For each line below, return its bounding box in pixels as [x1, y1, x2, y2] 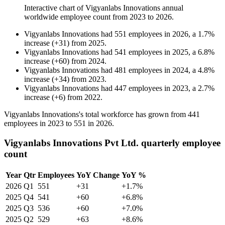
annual [160, 4, 183, 13]
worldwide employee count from [24, 13, 130, 22]
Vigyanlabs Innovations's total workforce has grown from [4, 110, 188, 119]
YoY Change [76, 170, 120, 179]
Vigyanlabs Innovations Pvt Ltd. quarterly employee [4, 137, 220, 148]
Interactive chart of [24, 4, 85, 13]
